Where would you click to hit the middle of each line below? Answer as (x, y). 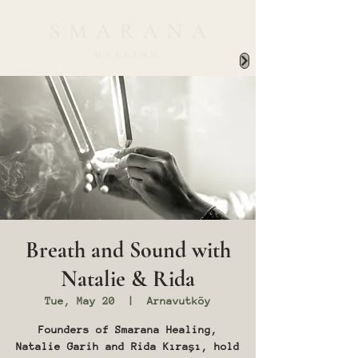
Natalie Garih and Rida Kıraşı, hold (128, 346)
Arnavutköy (179, 301)
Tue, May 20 (80, 301)
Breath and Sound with (128, 250)
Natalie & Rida (128, 279)
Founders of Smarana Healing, (128, 330)
